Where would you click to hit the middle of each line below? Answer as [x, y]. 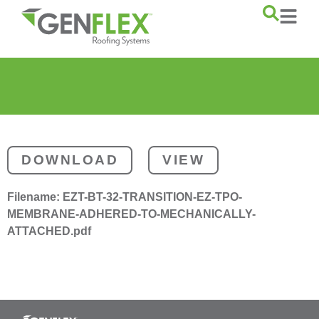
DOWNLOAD [70, 160]
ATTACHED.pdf [49, 231]
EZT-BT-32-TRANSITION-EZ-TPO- [152, 197]
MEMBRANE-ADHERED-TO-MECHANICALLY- [131, 214]
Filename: [35, 197]
